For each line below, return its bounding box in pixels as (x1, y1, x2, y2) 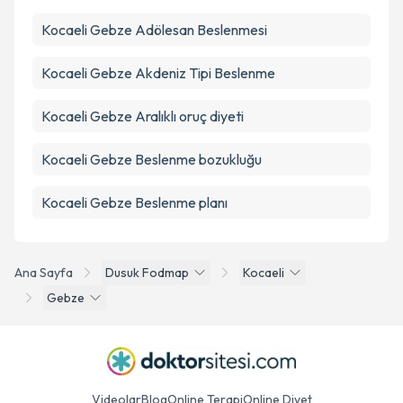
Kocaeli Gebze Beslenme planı (41, 193, 228, 211)
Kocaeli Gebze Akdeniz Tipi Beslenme (41, 64, 275, 82)
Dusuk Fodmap (105, 264, 189, 281)
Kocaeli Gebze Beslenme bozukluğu (41, 150, 262, 168)
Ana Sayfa (14, 264, 73, 281)
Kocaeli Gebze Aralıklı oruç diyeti (41, 107, 244, 125)
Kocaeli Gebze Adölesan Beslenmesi (41, 21, 267, 39)
